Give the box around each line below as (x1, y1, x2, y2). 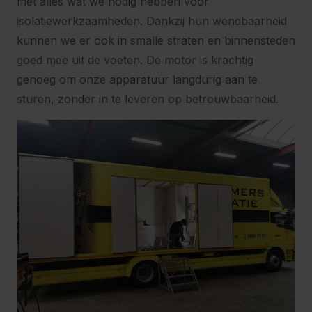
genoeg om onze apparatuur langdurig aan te (17, 72, 258, 86)
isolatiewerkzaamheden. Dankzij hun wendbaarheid (17, 14, 287, 28)
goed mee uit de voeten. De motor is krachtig (17, 53, 253, 67)
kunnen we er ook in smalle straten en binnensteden (17, 33, 295, 47)
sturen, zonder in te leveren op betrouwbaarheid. (17, 92, 279, 106)
